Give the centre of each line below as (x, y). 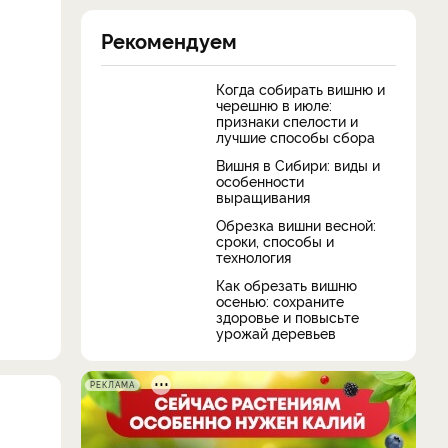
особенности (260, 180)
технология (253, 256)
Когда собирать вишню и (300, 88)
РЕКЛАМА (112, 384)
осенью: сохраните (280, 300)
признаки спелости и (287, 120)
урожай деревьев (276, 332)
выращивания (263, 196)
